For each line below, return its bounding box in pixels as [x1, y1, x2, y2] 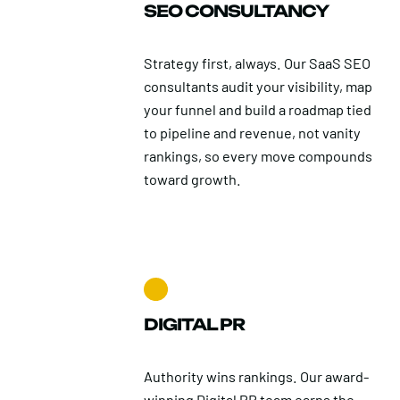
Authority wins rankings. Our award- [144, 368, 370, 386]
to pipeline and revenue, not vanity [144, 124, 362, 142]
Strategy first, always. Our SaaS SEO [144, 54, 371, 72]
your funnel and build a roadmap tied [144, 101, 372, 119]
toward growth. [144, 171, 242, 188]
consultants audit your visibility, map [144, 78, 373, 96]
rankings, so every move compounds [144, 147, 373, 165]
